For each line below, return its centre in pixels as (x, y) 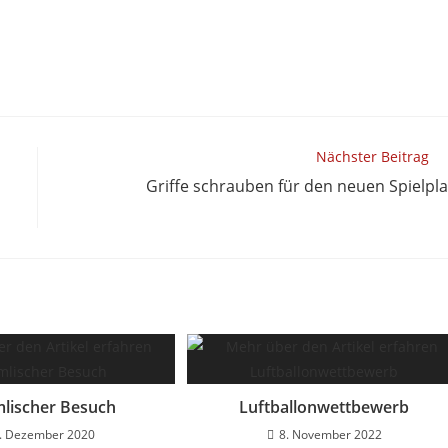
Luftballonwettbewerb (324, 406)
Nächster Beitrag (373, 156)
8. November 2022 (330, 434)
